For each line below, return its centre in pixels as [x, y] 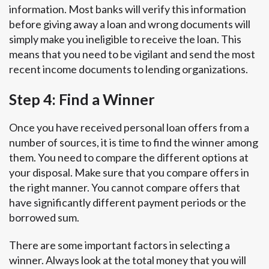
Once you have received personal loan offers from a [129, 127]
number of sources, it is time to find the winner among [134, 142]
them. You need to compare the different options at [129, 157]
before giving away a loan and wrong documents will [130, 24]
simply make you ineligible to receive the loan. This [125, 39]
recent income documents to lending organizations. [128, 69]
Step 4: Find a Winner [82, 99]
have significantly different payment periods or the [128, 202]
